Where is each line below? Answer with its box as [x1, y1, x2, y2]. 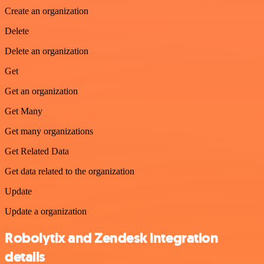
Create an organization [5, 5, 88, 16]
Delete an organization [5, 45, 88, 56]
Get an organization [5, 85, 78, 96]
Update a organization [5, 206, 87, 216]
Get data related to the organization [5, 166, 134, 176]
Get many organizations [5, 126, 93, 136]
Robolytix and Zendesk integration [5, 228, 219, 247]
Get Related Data [5, 146, 69, 156]
